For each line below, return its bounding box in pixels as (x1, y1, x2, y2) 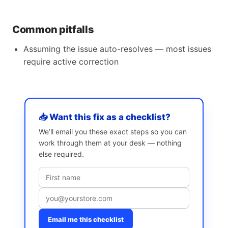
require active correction (23, 56, 119, 67)
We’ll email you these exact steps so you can (39, 127, 187, 136)
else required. (39, 150, 84, 158)
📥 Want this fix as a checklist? (39, 112, 170, 122)
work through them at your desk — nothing (39, 138, 182, 147)
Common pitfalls (12, 23, 94, 36)
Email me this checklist (48, 215, 124, 223)
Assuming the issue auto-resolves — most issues (23, 44, 211, 54)
